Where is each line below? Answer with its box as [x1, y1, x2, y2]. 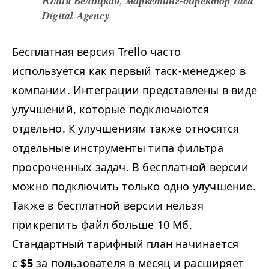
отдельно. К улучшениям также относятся [12, 121, 240, 136]
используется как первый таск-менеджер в [12, 64, 246, 79]
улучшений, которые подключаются [12, 102, 210, 117]
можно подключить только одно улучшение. [12, 179, 256, 194]
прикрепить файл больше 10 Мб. [12, 217, 192, 232]
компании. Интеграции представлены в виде [12, 83, 258, 98]
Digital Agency [42, 8, 110, 23]
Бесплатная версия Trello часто [12, 44, 181, 59]
